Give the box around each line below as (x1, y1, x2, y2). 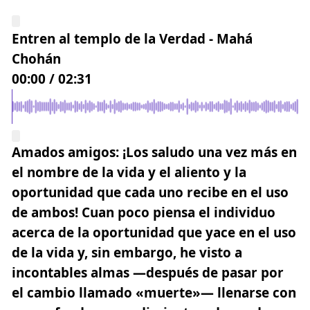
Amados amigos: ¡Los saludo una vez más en (12, 143, 297, 161)
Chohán (12, 49, 61, 68)
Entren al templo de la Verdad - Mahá (12, 29, 253, 48)
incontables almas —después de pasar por (12, 263, 284, 282)
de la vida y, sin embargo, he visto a (12, 243, 242, 262)
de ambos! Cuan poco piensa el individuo (12, 203, 275, 221)
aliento (174, 163, 220, 181)
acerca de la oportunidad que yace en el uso (12, 223, 296, 241)
